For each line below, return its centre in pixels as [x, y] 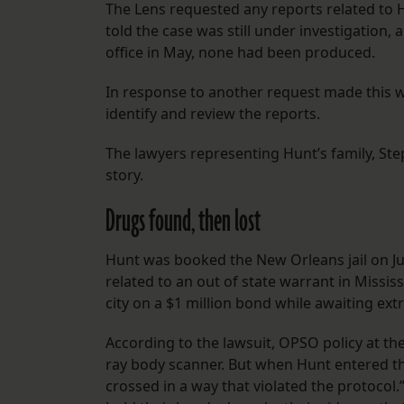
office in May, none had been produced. [242, 53]
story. [126, 175]
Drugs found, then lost [183, 222]
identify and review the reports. [215, 114]
